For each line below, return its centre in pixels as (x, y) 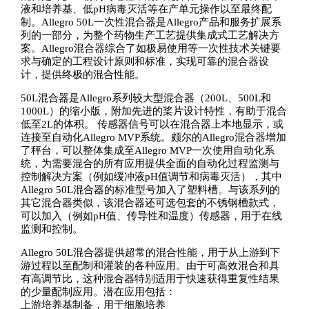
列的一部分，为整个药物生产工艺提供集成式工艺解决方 (150, 36)
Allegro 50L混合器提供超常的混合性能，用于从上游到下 (150, 253)
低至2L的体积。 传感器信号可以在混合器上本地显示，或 (152, 124)
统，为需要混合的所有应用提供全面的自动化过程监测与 (150, 164)
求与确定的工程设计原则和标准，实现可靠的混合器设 (144, 62)
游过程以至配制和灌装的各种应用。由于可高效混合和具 (150, 266)
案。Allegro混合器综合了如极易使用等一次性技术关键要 (150, 49)
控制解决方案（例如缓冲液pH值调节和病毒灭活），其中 (151, 177)
